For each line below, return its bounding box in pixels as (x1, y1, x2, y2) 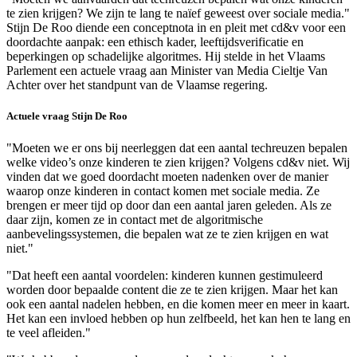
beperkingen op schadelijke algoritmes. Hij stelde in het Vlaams (6, 49, 325, 64)
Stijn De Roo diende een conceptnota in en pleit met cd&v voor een (6, 21, 346, 35)
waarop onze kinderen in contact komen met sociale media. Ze (6, 183, 320, 198)
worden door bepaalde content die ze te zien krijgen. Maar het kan (6, 282, 338, 296)
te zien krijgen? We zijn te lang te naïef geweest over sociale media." (6, 6, 350, 21)
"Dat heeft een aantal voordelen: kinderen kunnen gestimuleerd (6, 268, 323, 282)
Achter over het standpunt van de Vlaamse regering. (6, 78, 271, 92)
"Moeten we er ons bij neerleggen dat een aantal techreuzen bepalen (6, 140, 347, 155)
